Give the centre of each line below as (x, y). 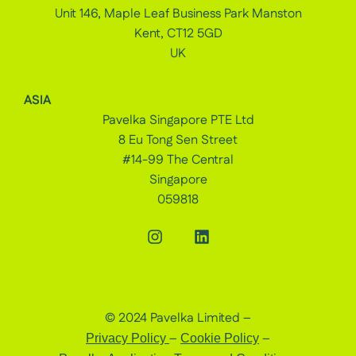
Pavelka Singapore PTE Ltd (178, 121)
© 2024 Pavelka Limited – (178, 319)
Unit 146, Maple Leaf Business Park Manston (178, 14)
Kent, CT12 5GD (178, 33)
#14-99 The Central (178, 161)
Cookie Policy (220, 339)
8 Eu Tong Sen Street (178, 141)
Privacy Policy (128, 339)
